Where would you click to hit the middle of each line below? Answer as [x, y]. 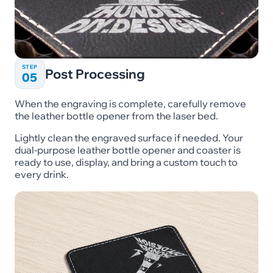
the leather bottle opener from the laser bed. [116, 116]
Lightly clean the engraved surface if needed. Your [129, 138]
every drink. [41, 175]
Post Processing [95, 74]
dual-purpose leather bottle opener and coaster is [127, 150]
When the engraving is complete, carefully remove [130, 104]
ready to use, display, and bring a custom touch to [126, 162]
